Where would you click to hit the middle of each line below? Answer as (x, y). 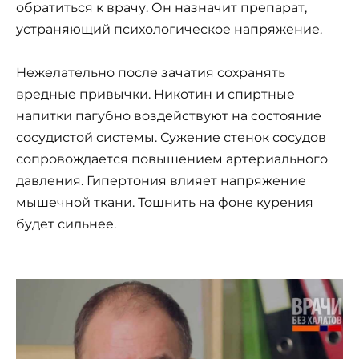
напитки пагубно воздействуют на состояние (169, 116)
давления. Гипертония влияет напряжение (161, 181)
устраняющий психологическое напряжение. (169, 30)
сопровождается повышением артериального (172, 159)
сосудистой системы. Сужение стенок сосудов (171, 138)
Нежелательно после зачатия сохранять (151, 73)
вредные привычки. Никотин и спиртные (155, 95)
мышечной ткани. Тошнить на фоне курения (165, 203)
